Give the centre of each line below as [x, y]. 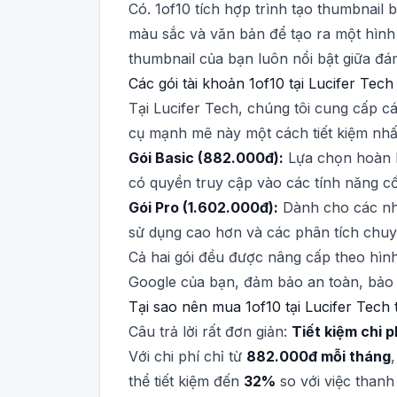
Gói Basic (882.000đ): [206, 158]
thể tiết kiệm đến [186, 381]
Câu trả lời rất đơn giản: [210, 331]
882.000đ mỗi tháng [319, 356]
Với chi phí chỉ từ [187, 356]
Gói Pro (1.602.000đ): [203, 207]
